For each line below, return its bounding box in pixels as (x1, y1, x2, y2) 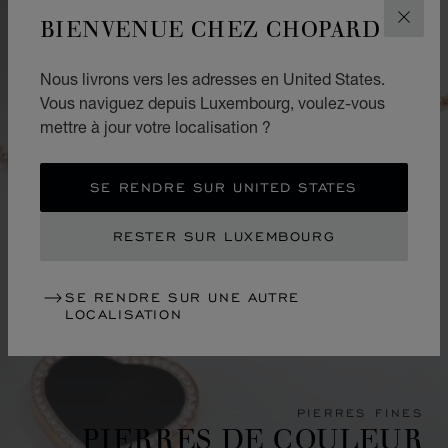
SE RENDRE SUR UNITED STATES (89, 179, 359, 196)
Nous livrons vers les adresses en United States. (40, 69, 385, 88)
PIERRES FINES (296, 404, 424, 420)
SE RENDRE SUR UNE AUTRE (65, 289, 300, 306)
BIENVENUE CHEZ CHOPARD (40, 11, 382, 43)
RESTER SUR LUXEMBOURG (112, 228, 336, 245)
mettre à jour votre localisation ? (40, 117, 271, 136)
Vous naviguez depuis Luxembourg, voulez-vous (40, 93, 385, 112)
